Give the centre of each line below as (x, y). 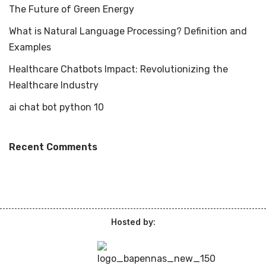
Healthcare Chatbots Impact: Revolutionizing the (118, 69)
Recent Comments (53, 147)
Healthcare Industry (54, 85)
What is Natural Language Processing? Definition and (128, 31)
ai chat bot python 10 (56, 107)
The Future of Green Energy (72, 9)
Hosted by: (133, 222)
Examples (30, 47)
